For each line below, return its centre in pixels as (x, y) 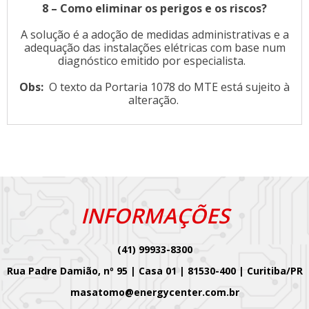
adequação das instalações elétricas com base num (154, 48)
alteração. (154, 100)
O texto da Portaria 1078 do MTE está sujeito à (168, 87)
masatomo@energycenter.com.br (154, 292)
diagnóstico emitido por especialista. (154, 61)
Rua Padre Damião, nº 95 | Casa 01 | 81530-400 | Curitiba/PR (154, 271)
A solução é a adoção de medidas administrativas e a (154, 34)
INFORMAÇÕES (154, 216)
